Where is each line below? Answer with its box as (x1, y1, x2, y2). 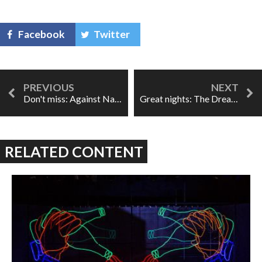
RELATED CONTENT (4, 142, 143, 160)
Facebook (18, 27, 65, 40)
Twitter (94, 27, 130, 40)
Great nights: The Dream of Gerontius (231, 92, 238, 104)
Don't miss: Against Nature (115, 92, 122, 104)
